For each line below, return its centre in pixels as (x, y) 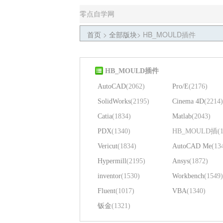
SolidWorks (114, 101)
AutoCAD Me (192, 146)
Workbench (188, 176)
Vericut (108, 146)
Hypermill (112, 161)
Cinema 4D (188, 101)
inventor (109, 176)
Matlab (182, 116)
